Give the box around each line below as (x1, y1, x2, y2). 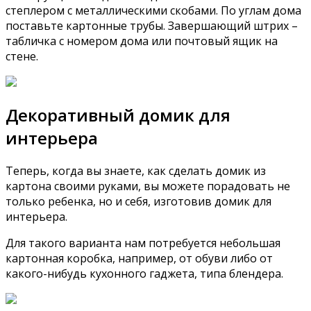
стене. (6, 48, 38, 64)
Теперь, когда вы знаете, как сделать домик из (6, 163, 266, 179)
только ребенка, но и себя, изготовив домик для (6, 194, 271, 210)
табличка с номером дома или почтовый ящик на (6, 33, 278, 49)
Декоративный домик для (6, 103, 230, 127)
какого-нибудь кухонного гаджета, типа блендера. (6, 266, 283, 282)
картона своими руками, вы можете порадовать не (6, 178, 290, 194)
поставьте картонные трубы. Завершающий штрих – (6, 17, 298, 33)
